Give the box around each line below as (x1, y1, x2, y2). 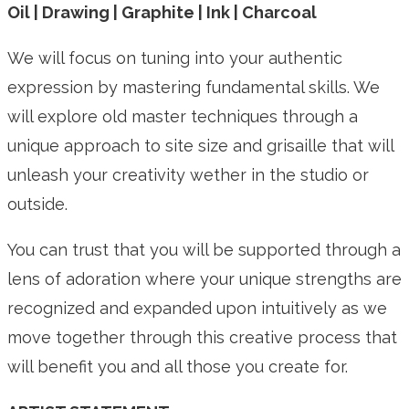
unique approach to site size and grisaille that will (7, 135, 393, 155)
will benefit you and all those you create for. (7, 356, 348, 376)
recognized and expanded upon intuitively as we (7, 298, 387, 318)
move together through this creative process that (7, 327, 397, 347)
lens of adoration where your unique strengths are (7, 268, 402, 288)
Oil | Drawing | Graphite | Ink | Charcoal (7, 2, 317, 22)
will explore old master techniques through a (7, 106, 358, 126)
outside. (7, 194, 68, 214)
